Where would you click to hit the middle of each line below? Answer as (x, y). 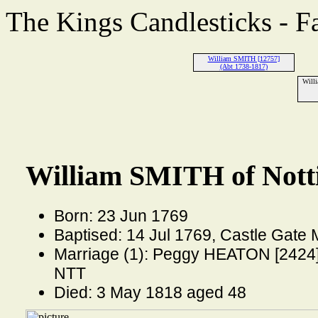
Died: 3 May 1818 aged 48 (150, 292)
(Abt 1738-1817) (243, 66)
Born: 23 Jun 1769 (121, 215)
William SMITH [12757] (243, 59)
